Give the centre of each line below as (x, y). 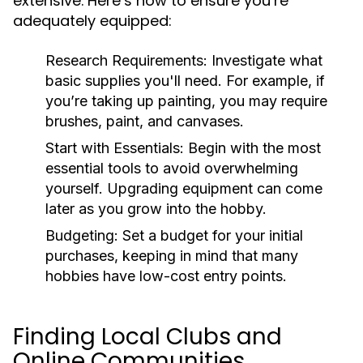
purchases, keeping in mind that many (172, 256)
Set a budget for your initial (211, 235)
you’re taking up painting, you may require (186, 101)
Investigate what (265, 60)
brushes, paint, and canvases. (145, 121)
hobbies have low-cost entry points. (166, 276)
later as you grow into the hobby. (156, 209)
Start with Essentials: (115, 148)
